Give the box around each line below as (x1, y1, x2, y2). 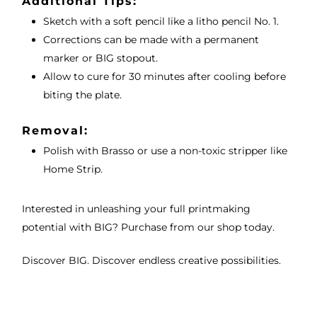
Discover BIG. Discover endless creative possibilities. (21, 254, 281, 267)
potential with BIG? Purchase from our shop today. (21, 221, 275, 234)
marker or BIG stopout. (42, 52, 158, 65)
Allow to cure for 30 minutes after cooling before (42, 70, 286, 83)
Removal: (21, 124, 88, 138)
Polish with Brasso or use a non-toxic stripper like (42, 144, 287, 158)
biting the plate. (42, 88, 122, 102)
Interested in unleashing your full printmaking (21, 202, 250, 216)
